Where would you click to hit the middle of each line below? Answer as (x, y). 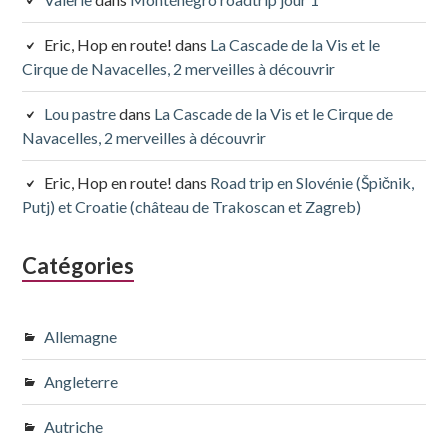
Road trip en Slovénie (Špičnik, (312, 182)
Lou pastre (80, 113)
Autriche (74, 426)
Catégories (78, 265)
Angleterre (81, 381)
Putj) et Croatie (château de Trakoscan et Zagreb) (192, 206)
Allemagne (81, 336)
